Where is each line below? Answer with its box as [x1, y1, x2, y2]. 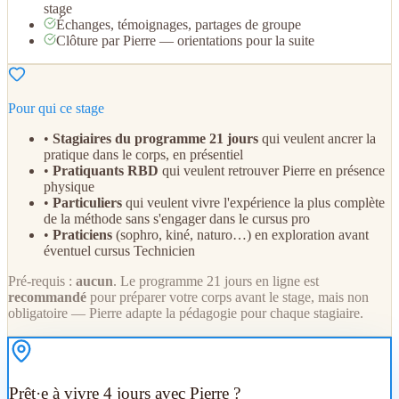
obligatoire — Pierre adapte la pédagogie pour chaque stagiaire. [8, 305, 363, 321]
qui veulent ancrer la [258, 130, 376, 146]
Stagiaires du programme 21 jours [53, 130, 258, 146]
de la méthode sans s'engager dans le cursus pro [44, 210, 310, 226]
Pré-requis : [8, 273, 76, 289]
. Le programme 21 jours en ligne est [113, 273, 319, 289]
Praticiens [53, 226, 112, 242]
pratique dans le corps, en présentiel [44, 146, 243, 162]
